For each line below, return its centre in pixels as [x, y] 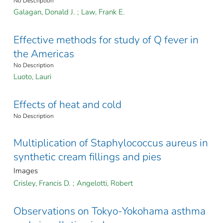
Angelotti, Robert [105, 183]
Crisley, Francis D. [42, 183]
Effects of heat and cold [67, 105]
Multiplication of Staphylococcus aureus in [111, 143]
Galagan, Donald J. [44, 12]
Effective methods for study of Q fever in [106, 40]
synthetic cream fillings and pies [87, 157]
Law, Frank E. [103, 12]
